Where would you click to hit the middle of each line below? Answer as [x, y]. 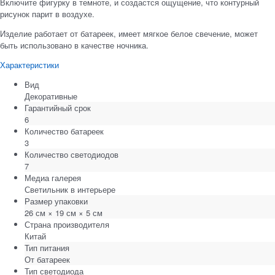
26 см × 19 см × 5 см [64, 212]
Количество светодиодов [72, 154]
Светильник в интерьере [70, 189]
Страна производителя [67, 224]
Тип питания [47, 247]
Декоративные [51, 96]
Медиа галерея [53, 177]
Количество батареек [64, 131]
